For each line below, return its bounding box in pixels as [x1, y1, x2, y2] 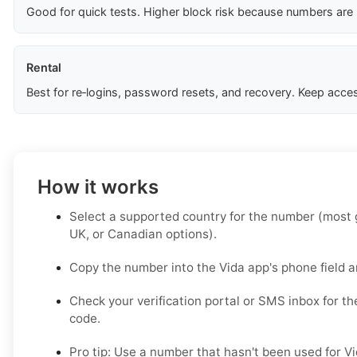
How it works [37, 175, 159, 199]
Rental [26, 61, 61, 75]
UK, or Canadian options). [69, 226, 217, 242]
